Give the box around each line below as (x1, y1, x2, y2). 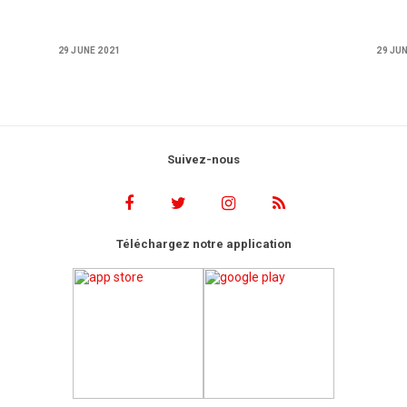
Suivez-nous (167, 152, 240, 166)
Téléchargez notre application (115, 236, 292, 251)
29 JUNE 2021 (57, 45, 121, 56)
